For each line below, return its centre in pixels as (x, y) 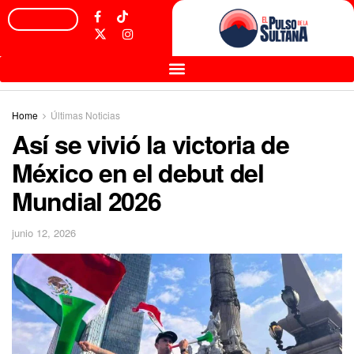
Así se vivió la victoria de (151, 143)
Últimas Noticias (85, 115)
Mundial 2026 (87, 200)
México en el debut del (138, 172)
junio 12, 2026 (44, 233)
